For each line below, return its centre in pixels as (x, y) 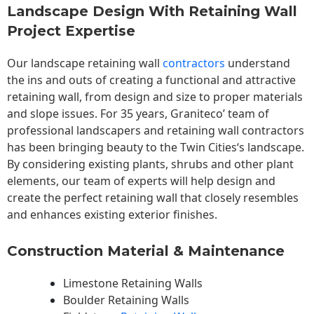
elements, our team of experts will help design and (141, 181)
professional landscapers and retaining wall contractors (156, 131)
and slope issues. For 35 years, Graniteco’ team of (138, 114)
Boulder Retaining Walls (126, 300)
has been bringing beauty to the (94, 148)
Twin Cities (209, 148)
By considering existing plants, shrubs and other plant (150, 164)
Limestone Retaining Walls (133, 283)
